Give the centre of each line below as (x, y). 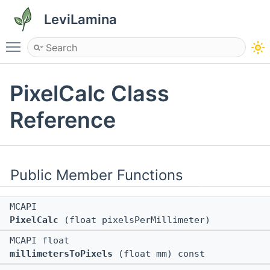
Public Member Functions (97, 175)
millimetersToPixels (61, 254)
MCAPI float (42, 241)
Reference (63, 120)
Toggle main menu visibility (89, 42)
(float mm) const (159, 254)
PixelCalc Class (89, 94)
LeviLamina (80, 19)
